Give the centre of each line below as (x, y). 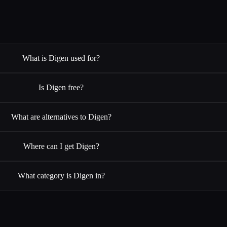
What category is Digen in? (61, 175)
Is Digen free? (61, 87)
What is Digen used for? (61, 58)
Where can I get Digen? (61, 146)
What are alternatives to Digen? (61, 117)
